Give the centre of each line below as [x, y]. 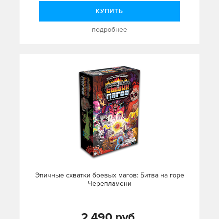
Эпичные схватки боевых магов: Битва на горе [109, 175]
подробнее [109, 30]
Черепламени [109, 184]
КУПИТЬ [109, 11]
